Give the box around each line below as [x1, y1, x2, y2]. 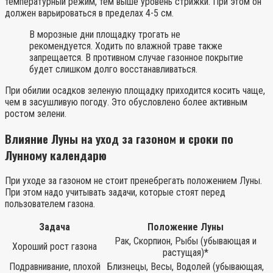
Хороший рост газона [12, 240, 97, 252]
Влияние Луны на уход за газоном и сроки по [5, 130, 233, 147]
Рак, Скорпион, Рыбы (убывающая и [115, 235, 257, 247]
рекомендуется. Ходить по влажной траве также [29, 40, 222, 52]
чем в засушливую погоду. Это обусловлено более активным [5, 96, 247, 108]
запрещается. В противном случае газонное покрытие [29, 51, 243, 63]
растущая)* [163, 246, 208, 258]
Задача [39, 221, 70, 233]
